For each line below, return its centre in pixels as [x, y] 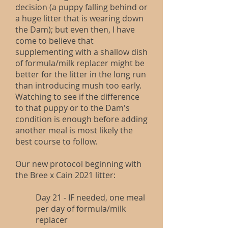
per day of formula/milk [81, 209]
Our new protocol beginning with [78, 164]
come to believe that [54, 41]
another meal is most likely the [74, 130]
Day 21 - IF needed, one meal [90, 197]
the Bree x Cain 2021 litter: [65, 175]
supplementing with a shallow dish [81, 52]
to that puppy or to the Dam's [73, 108]
